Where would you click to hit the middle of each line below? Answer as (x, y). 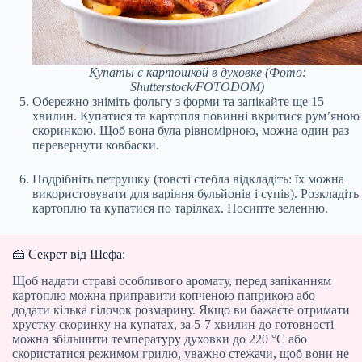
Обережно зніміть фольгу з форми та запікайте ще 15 (178, 101)
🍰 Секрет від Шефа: (69, 254)
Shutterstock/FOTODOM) (197, 86)
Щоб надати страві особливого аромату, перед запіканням (172, 280)
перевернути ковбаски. (96, 145)
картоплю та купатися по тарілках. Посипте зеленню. (180, 208)
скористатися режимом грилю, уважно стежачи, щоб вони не (181, 353)
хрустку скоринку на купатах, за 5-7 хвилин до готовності (173, 324)
